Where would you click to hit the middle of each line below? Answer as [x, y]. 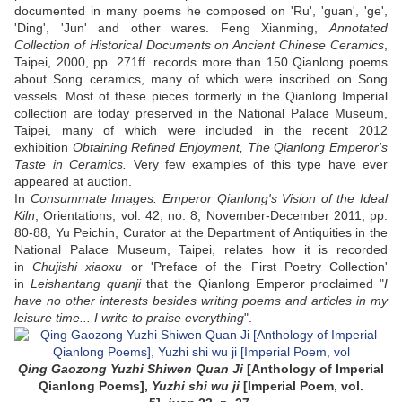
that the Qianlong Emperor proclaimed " [262, 284]
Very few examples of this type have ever [260, 165]
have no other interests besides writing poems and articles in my [201, 301]
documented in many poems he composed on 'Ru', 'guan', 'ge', [201, 11]
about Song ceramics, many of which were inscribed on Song [201, 79]
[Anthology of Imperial [314, 369]
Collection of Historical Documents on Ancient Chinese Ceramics [199, 45]
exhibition [44, 148]
